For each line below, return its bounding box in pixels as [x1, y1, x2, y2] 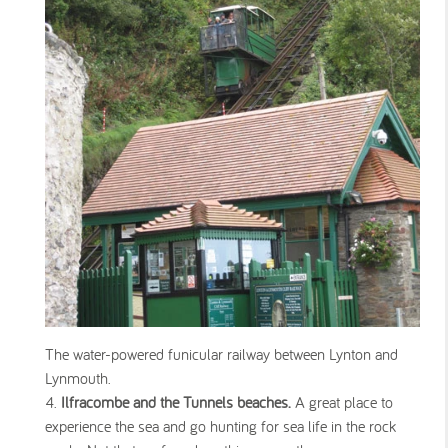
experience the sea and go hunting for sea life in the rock [45, 416, 396, 437]
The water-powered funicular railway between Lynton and [45, 344, 398, 365]
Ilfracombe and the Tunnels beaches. [61, 392, 291, 413]
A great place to [291, 392, 393, 413]
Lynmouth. [45, 368, 111, 389]
